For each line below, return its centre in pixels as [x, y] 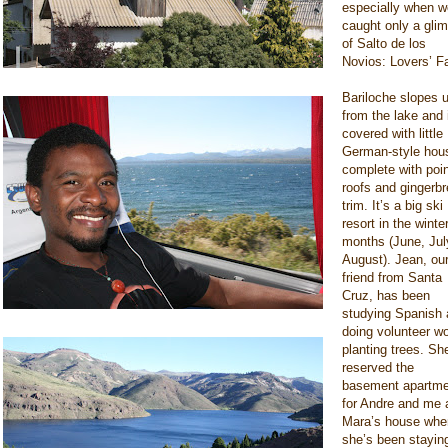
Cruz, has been [386, 295]
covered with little [392, 133]
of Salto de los [384, 43]
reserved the [378, 367]
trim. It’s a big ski [392, 205]
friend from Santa [392, 277]
